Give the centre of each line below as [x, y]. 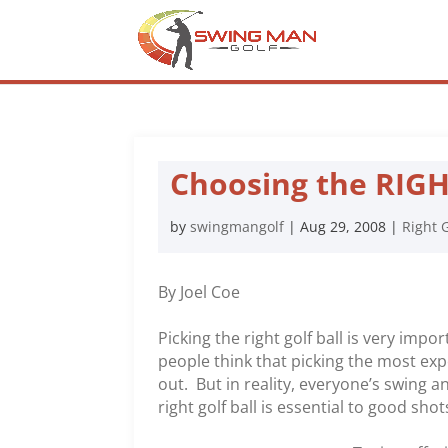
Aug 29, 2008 [343, 226]
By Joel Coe [199, 292]
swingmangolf [237, 226]
